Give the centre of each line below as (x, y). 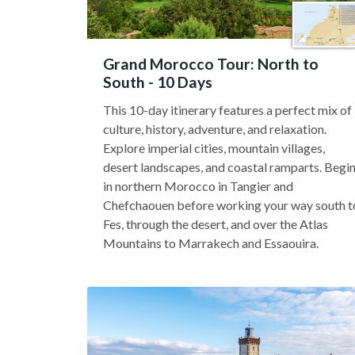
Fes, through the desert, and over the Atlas (216, 224)
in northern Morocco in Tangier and (198, 186)
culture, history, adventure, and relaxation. (215, 129)
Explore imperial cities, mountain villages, (214, 148)
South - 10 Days (158, 82)
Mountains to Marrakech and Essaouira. (211, 243)
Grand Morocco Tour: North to (211, 64)
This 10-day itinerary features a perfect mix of (227, 110)
